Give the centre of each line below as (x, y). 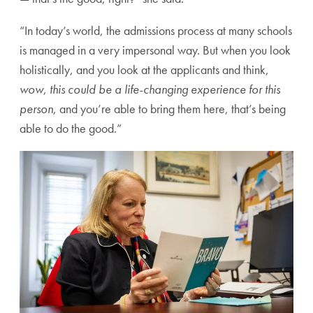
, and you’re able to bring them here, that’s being (169, 108)
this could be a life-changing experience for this (165, 89)
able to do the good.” (71, 128)
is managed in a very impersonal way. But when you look (155, 50)
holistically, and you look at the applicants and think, (144, 69)
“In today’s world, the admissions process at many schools (156, 30)
